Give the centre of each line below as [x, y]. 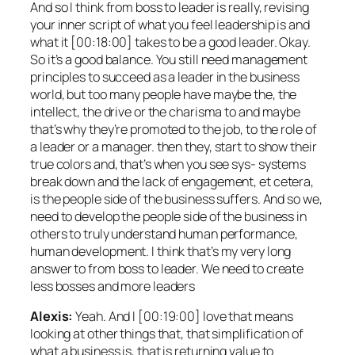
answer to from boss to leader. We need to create [167, 268]
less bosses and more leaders [113, 286]
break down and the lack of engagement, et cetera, [172, 181]
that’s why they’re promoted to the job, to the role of [174, 129]
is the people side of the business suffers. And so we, [176, 198]
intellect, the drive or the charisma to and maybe [166, 111]
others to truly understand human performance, [164, 233]
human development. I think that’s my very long [161, 251]
